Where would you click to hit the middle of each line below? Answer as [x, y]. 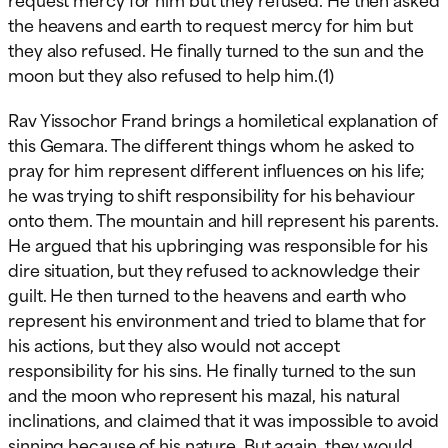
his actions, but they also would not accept [174, 344]
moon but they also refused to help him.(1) [171, 74]
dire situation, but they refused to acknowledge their [214, 269]
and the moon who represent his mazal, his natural [204, 394]
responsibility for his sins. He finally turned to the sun [212, 369]
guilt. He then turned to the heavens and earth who [207, 294]
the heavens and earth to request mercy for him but [210, 24]
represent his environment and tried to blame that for [217, 319]
